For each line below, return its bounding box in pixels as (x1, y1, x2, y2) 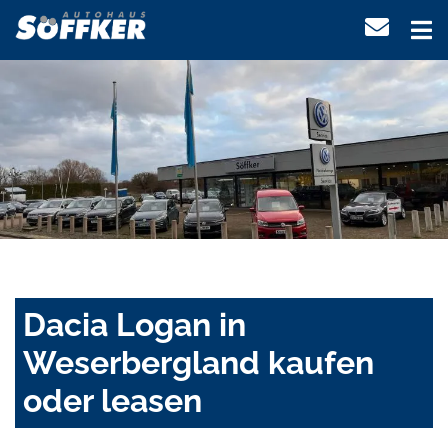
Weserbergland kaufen (23, 344, 374, 382)
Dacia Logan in (23, 306, 246, 344)
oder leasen (23, 382, 202, 420)
